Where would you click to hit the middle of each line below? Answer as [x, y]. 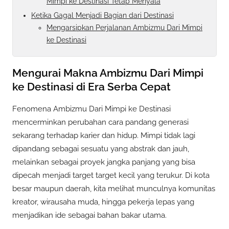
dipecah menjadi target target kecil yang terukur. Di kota [111, 176]
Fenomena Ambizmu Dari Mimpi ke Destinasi [91, 109]
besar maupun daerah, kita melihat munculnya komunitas [114, 189]
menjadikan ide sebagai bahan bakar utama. [89, 215]
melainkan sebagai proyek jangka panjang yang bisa [104, 162]
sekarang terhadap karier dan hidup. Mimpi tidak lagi [104, 136]
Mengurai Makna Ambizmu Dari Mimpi [108, 73]
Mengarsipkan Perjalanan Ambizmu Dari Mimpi [124, 27]
